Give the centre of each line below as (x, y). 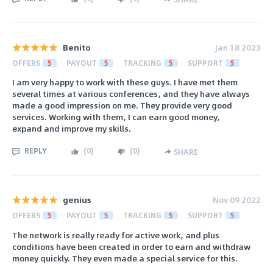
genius (77, 200)
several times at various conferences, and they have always (131, 94)
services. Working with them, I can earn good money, (116, 117)
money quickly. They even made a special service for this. (125, 258)
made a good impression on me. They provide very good (122, 105)
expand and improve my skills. (72, 129)
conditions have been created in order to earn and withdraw (131, 246)
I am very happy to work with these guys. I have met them (125, 82)
